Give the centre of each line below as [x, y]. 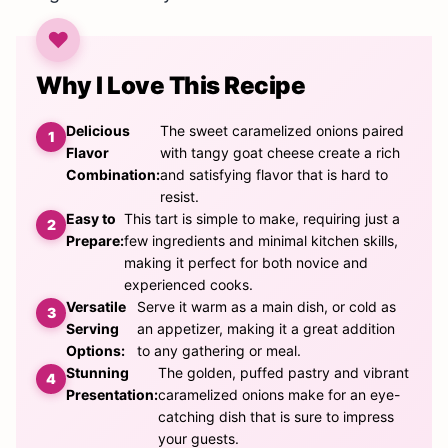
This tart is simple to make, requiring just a [262, 219]
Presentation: [112, 395]
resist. [179, 197]
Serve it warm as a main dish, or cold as [267, 307]
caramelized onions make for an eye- [279, 395]
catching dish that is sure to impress [276, 417]
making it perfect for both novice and [246, 263]
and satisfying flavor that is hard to [274, 175]
